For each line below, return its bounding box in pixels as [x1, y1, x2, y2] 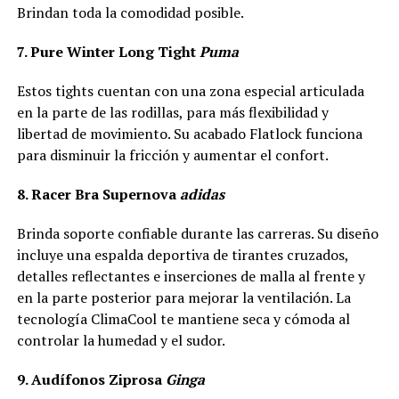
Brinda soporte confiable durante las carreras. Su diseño [16, 224, 379, 243]
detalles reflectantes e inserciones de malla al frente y [16, 266, 365, 286]
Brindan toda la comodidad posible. [16, 3, 244, 22]
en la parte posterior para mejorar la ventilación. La [16, 288, 351, 307]
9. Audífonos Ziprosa [16, 370, 166, 389]
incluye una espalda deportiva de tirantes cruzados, [16, 245, 348, 265]
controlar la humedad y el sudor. [16, 330, 225, 350]
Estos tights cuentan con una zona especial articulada [16, 81, 364, 101]
